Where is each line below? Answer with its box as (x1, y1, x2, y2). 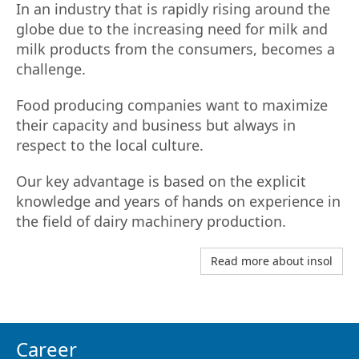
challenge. (16, 58, 86, 79)
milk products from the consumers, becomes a (16, 38, 335, 58)
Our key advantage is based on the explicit (16, 171, 306, 191)
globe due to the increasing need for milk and (16, 18, 328, 38)
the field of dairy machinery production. (16, 211, 286, 231)
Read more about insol (211, 252, 333, 268)
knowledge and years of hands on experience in (16, 191, 341, 211)
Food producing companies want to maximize (16, 95, 328, 115)
